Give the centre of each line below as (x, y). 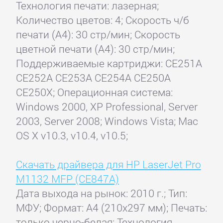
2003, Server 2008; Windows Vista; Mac (107, 121)
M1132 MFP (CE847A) (67, 179)
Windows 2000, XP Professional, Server (107, 107)
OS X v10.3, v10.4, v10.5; (72, 136)
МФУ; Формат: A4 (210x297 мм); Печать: (111, 208)
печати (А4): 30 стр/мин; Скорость (98, 35)
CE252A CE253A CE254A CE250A (93, 78)
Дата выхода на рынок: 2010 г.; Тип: (101, 193)
